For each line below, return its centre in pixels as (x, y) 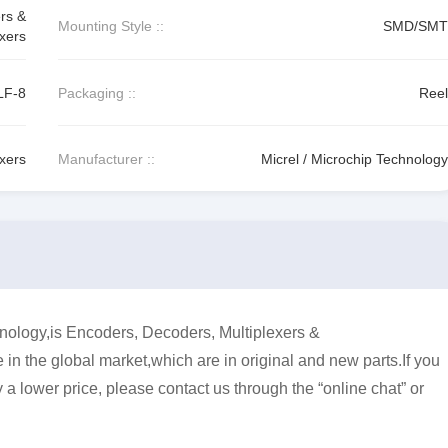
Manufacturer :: (107, 158)
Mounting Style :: (111, 26)
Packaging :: (97, 92)
